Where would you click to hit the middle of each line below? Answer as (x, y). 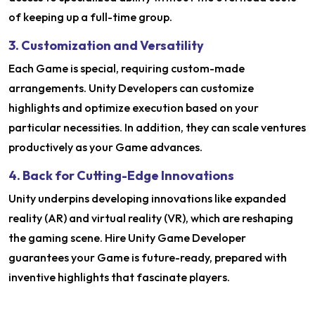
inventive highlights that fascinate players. (119, 277)
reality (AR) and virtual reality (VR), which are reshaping (151, 218)
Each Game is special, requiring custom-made (127, 68)
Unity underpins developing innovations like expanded (147, 198)
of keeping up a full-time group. (90, 17)
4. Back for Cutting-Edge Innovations (121, 175)
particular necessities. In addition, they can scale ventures (157, 127)
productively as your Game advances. (105, 147)
